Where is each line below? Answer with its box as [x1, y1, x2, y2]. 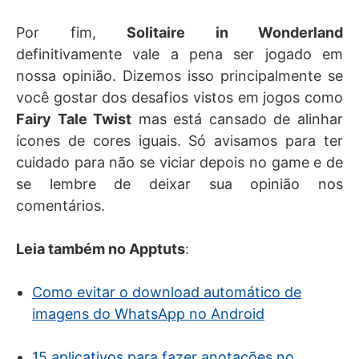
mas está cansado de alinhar [131, 111, 344, 128]
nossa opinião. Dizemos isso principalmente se [16, 67, 343, 85]
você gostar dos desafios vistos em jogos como [16, 89, 343, 107]
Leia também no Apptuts [16, 240, 185, 258]
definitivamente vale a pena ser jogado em [16, 46, 343, 63]
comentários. [16, 197, 105, 215]
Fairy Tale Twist [16, 111, 132, 128]
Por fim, [16, 24, 127, 42]
